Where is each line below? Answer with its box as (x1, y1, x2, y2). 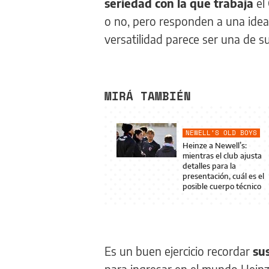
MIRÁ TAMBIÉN (104, 88, 191, 104)
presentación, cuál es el (183, 171, 264, 181)
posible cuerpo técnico (183, 181, 261, 191)
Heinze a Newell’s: (183, 141, 247, 150)
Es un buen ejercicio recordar (104, 244, 253, 258)
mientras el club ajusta (183, 151, 262, 160)
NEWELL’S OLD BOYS (186, 128, 257, 138)
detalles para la (183, 161, 236, 171)
